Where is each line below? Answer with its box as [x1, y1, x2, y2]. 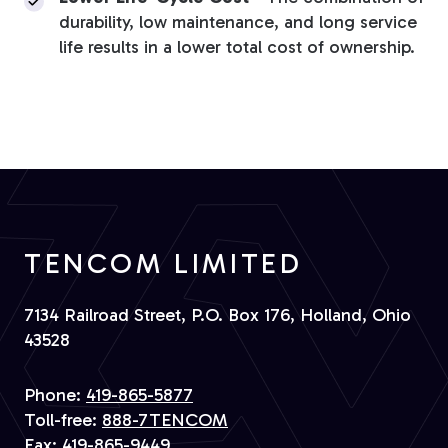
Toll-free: [24, 409, 102, 432]
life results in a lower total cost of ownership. [59, 36, 415, 59]
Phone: [24, 384, 86, 407]
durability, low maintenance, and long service [59, 11, 417, 34]
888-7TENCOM [102, 409, 228, 432]
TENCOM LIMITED [24, 247, 303, 281]
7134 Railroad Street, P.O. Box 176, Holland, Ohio [24, 304, 411, 327]
